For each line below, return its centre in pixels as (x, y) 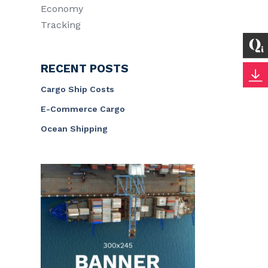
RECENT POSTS (85, 68)
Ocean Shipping (74, 129)
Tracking (61, 25)
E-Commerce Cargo (83, 109)
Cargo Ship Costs (77, 89)
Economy (62, 9)
